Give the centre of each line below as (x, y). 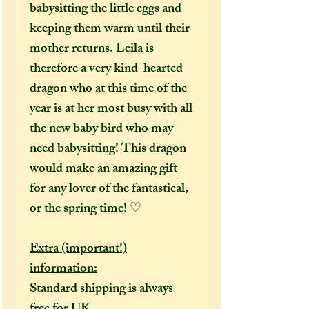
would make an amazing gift (103, 169)
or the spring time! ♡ (86, 209)
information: (63, 269)
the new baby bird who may (101, 129)
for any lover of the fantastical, (109, 189)
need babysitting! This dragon (108, 149)
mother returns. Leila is (92, 49)
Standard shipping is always (101, 289)
